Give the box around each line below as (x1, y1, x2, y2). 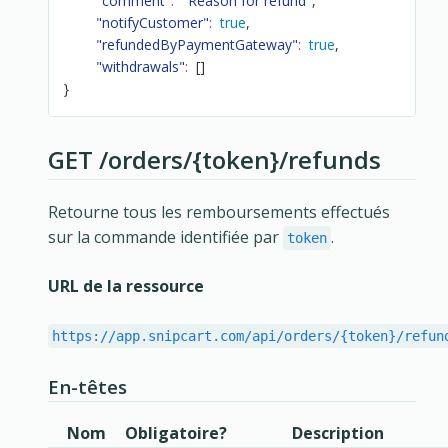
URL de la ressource (48, 274, 204, 297)
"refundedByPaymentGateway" (96, 35, 299, 55)
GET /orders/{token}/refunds (48, 142, 381, 176)
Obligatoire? (125, 422, 227, 445)
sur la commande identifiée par (48, 225, 283, 248)
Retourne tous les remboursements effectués (48, 200, 390, 223)
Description (292, 422, 384, 445)
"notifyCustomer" (96, 13, 210, 33)
